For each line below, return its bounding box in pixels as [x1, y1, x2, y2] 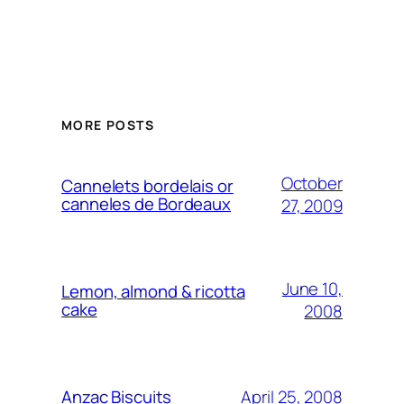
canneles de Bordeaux [61, 192, 231, 216]
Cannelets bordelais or [61, 174, 234, 198]
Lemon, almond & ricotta [61, 280, 245, 304]
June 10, [281, 277, 343, 301]
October [280, 171, 343, 196]
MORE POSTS [61, 116, 154, 134]
